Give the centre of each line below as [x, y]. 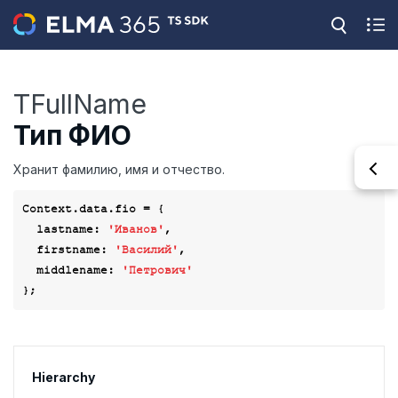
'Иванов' [136, 229]
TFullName [80, 104]
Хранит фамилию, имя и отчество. [119, 169]
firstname [68, 250]
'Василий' [147, 250]
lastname [65, 229]
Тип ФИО [72, 135]
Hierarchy [64, 377]
